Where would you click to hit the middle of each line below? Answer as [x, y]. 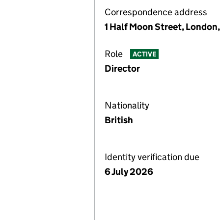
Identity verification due [152, 157]
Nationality [127, 105]
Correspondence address [156, 12]
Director [122, 69]
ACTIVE [144, 54]
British [119, 120]
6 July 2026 [129, 172]
